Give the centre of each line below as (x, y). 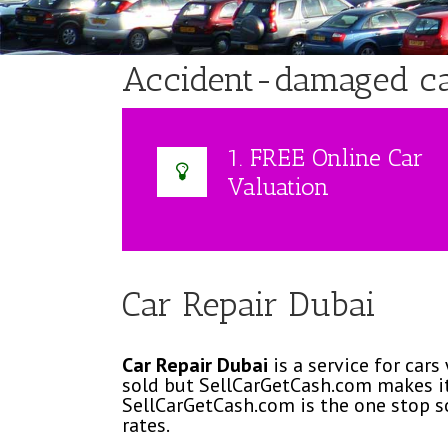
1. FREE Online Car (325, 157)
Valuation (278, 186)
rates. (146, 425)
